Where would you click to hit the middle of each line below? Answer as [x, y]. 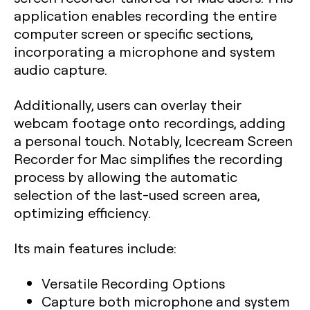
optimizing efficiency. [82, 212]
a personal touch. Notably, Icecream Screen [153, 140]
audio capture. [61, 69]
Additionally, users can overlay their [127, 104]
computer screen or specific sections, [133, 33]
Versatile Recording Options [133, 283]
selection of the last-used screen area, [137, 194]
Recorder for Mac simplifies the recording [148, 158]
